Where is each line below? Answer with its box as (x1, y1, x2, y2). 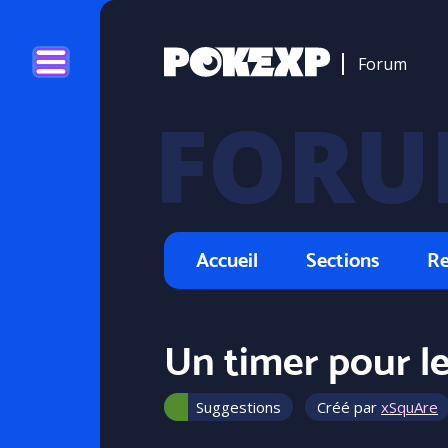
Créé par (317, 397, 381, 417)
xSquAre (381, 397, 438, 417)
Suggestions (196, 397, 281, 417)
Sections (306, 248, 379, 272)
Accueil (196, 248, 258, 272)
